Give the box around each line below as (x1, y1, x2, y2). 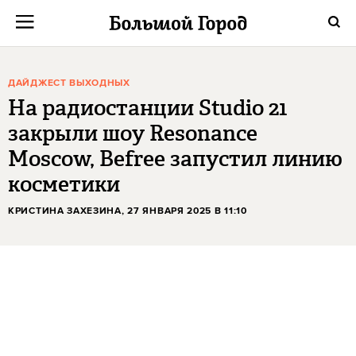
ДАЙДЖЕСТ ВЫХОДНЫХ (8, 77, 130, 89)
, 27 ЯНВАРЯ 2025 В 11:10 (121, 205, 247, 217)
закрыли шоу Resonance (8, 118, 257, 149)
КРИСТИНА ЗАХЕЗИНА (8, 205, 122, 217)
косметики (8, 168, 120, 199)
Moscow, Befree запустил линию (8, 143, 342, 174)
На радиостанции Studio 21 (8, 92, 287, 123)
